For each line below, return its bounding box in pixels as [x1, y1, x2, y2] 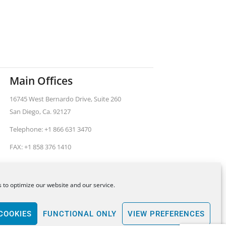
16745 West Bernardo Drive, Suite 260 [10, 94, 121, 103]
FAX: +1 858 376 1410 [10, 142, 71, 151]
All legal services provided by [55, 202, 132, 211]
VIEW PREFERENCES [128, 209, 205, 218]
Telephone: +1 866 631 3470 [10, 124, 91, 134]
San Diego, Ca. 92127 [10, 106, 71, 116]
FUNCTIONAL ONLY [43, 209, 117, 218]
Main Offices [10, 73, 73, 88]
